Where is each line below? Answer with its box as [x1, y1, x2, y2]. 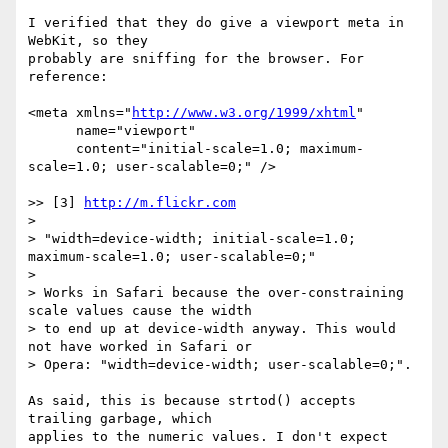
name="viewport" [28, 123, 76, 139]
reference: [28, 69, 108, 85]
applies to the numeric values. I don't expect [28, 429, 388, 445]
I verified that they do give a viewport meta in [28, 15, 404, 31]
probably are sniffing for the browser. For [28, 51, 364, 67]
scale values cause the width [28, 303, 252, 319]
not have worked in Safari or [28, 339, 252, 355]
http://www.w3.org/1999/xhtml [132, 105, 356, 121]
